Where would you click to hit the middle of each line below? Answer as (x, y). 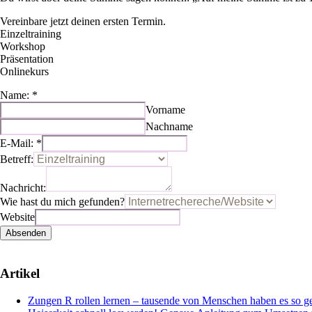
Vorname (165, 110)
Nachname (169, 127)
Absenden (26, 233)
